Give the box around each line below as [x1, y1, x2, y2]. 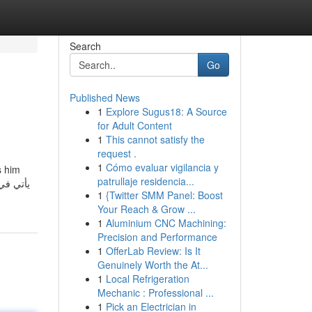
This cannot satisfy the [105, 132, 205, 146]
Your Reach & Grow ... [97, 202, 196, 216]
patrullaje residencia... [97, 174, 194, 188]
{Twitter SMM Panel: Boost [105, 188, 223, 202]
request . [97, 146, 136, 160]
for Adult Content [97, 118, 172, 132]
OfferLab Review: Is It [105, 244, 201, 258]
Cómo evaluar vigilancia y [105, 160, 219, 174]
